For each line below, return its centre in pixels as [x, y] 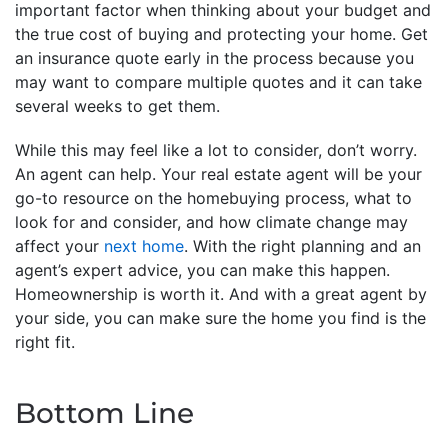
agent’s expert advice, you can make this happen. [202, 270]
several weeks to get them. [117, 106]
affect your [59, 246]
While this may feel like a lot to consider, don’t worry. [216, 150]
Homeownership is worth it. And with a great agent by [221, 294]
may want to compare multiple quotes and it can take [218, 82]
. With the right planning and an [302, 246]
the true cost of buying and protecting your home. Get [221, 34]
